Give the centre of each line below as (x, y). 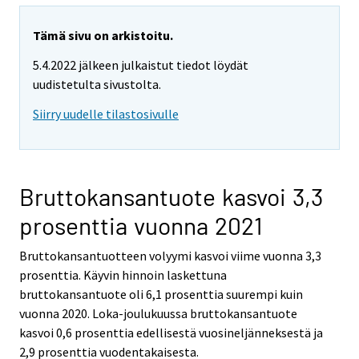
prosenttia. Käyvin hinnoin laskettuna (123, 274)
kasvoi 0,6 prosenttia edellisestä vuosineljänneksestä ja (171, 332)
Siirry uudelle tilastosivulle (106, 113)
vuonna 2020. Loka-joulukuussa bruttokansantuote (158, 313)
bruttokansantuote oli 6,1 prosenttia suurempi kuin (161, 294)
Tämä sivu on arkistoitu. (103, 36)
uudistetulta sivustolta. (97, 85)
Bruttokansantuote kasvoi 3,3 (171, 196)
